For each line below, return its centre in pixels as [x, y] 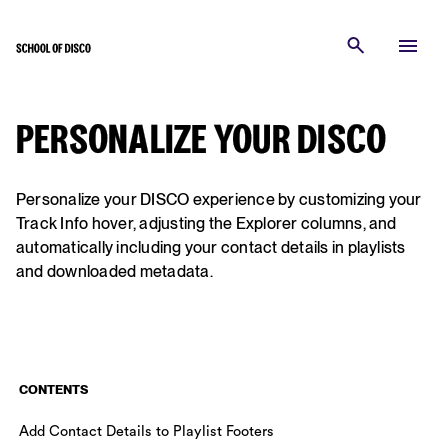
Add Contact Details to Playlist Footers [147, 431]
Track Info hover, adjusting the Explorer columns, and [206, 223]
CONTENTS [54, 389]
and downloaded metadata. [114, 271]
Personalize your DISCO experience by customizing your [219, 199]
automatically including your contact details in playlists [211, 247]
